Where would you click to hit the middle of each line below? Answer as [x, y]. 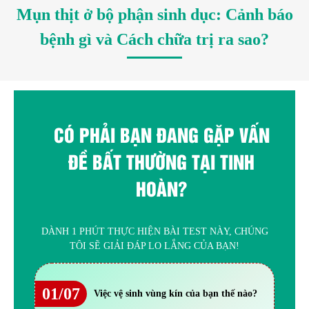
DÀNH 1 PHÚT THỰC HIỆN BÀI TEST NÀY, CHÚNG [154, 231]
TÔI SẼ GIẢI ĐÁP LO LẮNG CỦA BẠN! [154, 246]
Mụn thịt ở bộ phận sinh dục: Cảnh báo [154, 14]
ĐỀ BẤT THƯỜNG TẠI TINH [161, 161]
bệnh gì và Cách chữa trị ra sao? [154, 39]
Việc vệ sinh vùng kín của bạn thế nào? [175, 294]
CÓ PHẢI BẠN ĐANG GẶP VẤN [161, 134]
